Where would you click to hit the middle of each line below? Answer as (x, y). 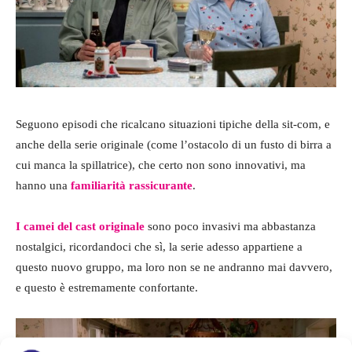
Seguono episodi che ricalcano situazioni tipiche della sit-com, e (173, 125)
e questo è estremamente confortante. (107, 288)
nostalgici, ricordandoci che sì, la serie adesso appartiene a (159, 247)
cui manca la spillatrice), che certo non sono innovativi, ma (161, 165)
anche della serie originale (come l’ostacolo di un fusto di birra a (174, 145)
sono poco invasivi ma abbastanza (230, 227)
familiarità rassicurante (132, 186)
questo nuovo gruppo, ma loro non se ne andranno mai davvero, (174, 268)
